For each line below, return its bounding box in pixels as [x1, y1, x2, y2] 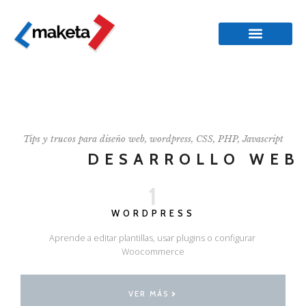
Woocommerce [122, 245, 184, 258]
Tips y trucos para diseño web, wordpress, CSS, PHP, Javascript [23, 133, 283, 144]
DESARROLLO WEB [87, 149, 299, 169]
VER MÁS [128, 288, 170, 298]
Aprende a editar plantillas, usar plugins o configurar [48, 231, 258, 244]
